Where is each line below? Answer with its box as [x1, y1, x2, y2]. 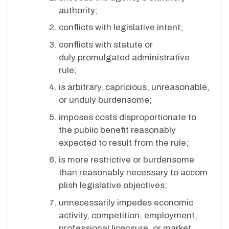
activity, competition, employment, [59, 210, 197, 220]
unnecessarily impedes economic [59, 197, 193, 208]
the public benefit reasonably [59, 125, 176, 135]
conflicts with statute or [59, 39, 153, 50]
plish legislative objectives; [59, 180, 169, 191]
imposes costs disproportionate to [59, 112, 196, 122]
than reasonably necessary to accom [59, 168, 208, 178]
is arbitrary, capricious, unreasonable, [59, 82, 210, 93]
